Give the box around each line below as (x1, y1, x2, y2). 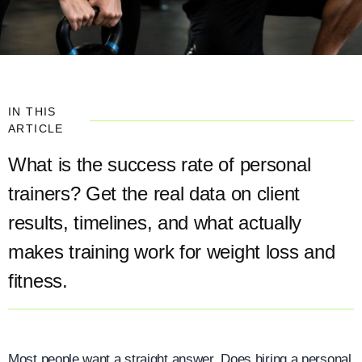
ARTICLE (8, 122, 64, 135)
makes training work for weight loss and (8, 241, 335, 263)
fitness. (8, 270, 68, 292)
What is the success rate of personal (8, 154, 311, 175)
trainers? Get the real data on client (8, 183, 300, 204)
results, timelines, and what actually (8, 212, 301, 234)
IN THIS (8, 105, 57, 118)
